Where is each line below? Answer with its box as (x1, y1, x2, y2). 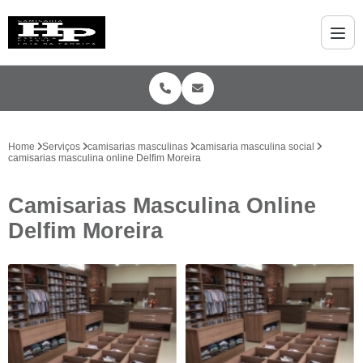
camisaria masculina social (195, 141, 314, 152)
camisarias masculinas (88, 141, 188, 152)
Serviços (42, 141, 80, 152)
